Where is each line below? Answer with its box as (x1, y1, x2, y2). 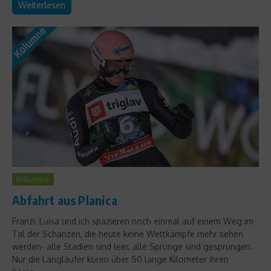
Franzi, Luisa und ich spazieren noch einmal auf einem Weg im (12, 215, 253, 226)
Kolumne (16, 174, 50, 184)
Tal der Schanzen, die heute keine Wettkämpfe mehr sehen (12, 228, 243, 239)
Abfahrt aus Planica (12, 192, 117, 207)
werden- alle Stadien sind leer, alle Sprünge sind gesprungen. (12, 241, 253, 252)
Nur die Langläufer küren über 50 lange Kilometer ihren (12, 253, 229, 264)
